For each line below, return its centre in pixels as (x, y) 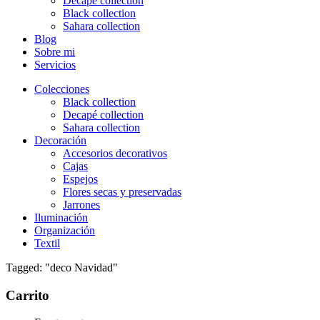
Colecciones (62, 89)
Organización (65, 230)
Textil (47, 243)
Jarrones (81, 205)
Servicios (55, 65)
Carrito (27, 295)
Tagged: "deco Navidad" (62, 267)
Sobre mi (55, 52)
